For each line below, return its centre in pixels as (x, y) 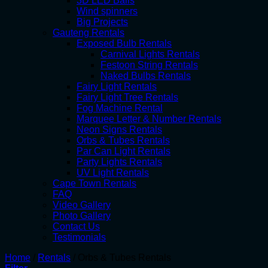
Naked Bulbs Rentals (146, 76)
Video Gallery (82, 205)
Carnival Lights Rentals (150, 54)
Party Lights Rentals (119, 162)
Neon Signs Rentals (119, 130)
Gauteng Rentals (89, 33)
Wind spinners (107, 11)
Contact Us (76, 226)
